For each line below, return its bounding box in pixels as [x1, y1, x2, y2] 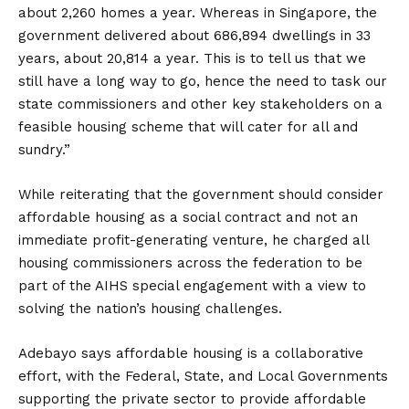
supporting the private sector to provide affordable [18, 391, 366, 407]
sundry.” [18, 142, 70, 158]
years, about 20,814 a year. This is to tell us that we [18, 50, 366, 67]
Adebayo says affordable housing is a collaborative [18, 345, 363, 362]
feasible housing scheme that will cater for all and [18, 119, 358, 135]
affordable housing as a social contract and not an [18, 209, 358, 225]
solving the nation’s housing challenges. [18, 300, 282, 317]
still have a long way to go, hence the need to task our [18, 73, 387, 89]
